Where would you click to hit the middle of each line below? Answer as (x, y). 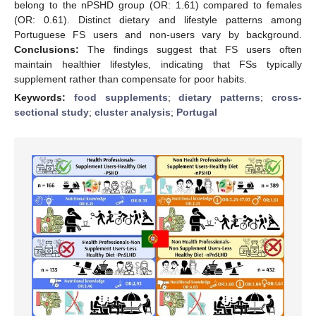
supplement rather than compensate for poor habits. (130, 79)
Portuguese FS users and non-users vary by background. (158, 34)
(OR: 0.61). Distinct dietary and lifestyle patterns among (158, 19)
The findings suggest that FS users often (190, 49)
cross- (287, 97)
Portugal (197, 112)
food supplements (121, 97)
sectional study (51, 112)
